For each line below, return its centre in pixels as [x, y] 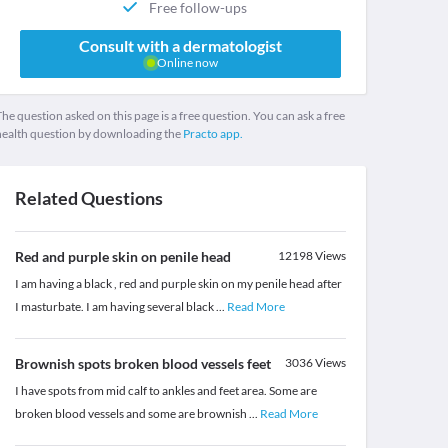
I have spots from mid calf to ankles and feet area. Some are [165, 391]
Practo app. [212, 134]
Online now [186, 63]
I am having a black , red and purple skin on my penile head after [178, 284]
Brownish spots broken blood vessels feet [142, 364]
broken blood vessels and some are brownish [131, 414]
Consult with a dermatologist [180, 46]
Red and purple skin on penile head [122, 257]
